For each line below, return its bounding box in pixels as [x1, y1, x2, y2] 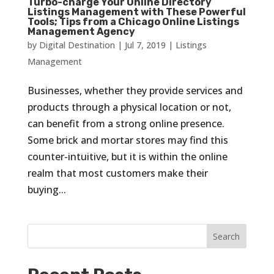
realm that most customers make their [27, 166, 208, 180]
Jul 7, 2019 [124, 39, 166, 51]
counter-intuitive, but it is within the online [27, 150, 228, 164]
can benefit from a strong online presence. [27, 117, 224, 131]
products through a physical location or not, [27, 100, 231, 114]
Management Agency [27, 26, 135, 38]
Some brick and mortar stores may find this [27, 133, 228, 147]
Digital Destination [39, 39, 115, 51]
